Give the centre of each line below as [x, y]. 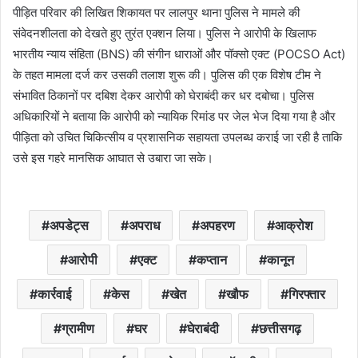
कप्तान [212, 260]
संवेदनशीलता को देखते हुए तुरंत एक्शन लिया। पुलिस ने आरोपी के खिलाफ [165, 34]
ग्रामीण [78, 329]
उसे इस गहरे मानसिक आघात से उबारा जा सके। [113, 158]
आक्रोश [294, 226]
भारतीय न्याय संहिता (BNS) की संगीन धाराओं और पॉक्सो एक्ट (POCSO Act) [179, 54]
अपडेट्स [69, 226]
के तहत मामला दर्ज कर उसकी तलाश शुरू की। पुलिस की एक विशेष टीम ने [167, 75]
